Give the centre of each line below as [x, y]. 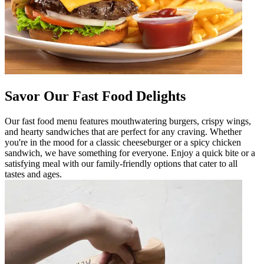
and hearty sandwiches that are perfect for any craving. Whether [123, 131]
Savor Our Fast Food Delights [95, 96]
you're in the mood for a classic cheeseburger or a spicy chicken [123, 142]
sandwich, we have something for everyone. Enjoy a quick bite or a [130, 153]
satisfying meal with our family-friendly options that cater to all [121, 163]
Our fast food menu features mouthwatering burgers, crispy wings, [128, 121]
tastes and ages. [33, 174]
